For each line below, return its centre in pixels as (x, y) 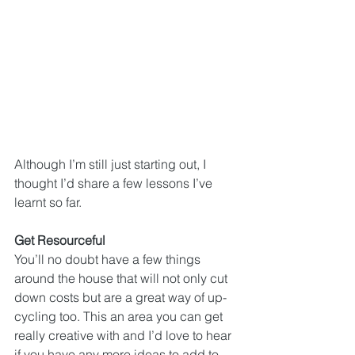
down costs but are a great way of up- (120, 297)
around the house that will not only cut (122, 278)
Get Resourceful (60, 240)
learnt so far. (48, 202)
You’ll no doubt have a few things (109, 259)
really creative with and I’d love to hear (124, 335)
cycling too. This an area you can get (120, 316)
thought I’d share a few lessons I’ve (115, 183)
